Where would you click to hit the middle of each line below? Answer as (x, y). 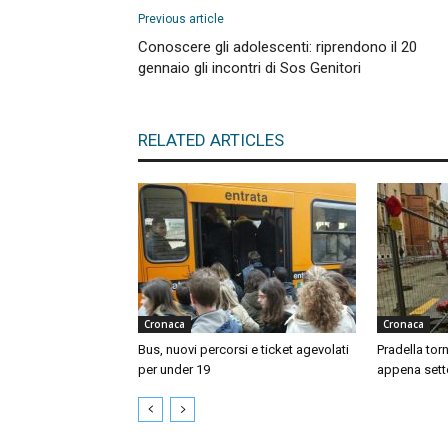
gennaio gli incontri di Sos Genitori (249, 68)
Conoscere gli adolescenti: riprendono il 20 (277, 47)
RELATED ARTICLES (211, 140)
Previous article (181, 19)
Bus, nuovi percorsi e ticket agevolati (243, 349)
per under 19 (174, 369)
